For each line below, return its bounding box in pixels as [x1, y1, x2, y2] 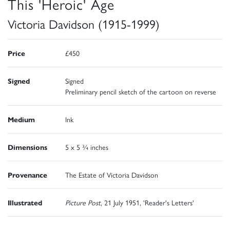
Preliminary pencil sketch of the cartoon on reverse [65, 86, 216, 97]
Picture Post [65, 197, 101, 207]
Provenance [8, 169, 47, 180]
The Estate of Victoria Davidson [65, 169, 158, 180]
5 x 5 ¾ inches [65, 141, 108, 152]
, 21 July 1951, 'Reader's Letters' [101, 197, 194, 207]
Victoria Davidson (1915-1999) [8, 14, 160, 32]
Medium [8, 113, 35, 124]
